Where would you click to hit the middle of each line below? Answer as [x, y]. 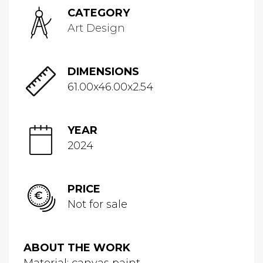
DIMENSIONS [103, 72]
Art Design [96, 28]
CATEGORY [99, 13]
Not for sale [97, 205]
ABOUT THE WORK [77, 248]
